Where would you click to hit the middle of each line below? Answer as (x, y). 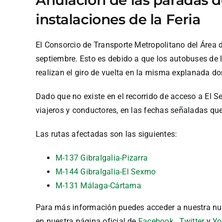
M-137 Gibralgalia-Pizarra (102, 158)
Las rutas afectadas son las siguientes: (107, 134)
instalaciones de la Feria (118, 19)
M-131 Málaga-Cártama (98, 186)
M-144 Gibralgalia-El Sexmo (106, 172)
